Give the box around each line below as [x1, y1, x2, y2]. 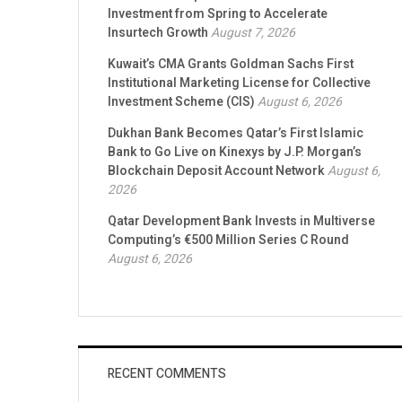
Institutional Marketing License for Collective [108, 74, 371, 93]
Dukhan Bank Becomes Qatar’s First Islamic [108, 124, 363, 144]
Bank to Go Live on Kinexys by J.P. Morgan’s [108, 143, 362, 162]
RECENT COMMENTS [108, 364, 226, 384]
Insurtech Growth [108, 23, 208, 43]
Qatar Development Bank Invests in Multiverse [108, 212, 375, 232]
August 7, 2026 [211, 23, 295, 43]
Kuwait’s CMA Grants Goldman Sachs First [108, 55, 354, 74]
